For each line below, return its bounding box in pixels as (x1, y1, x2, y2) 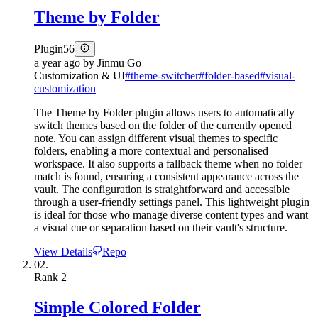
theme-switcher (131, 69, 199, 82)
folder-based (204, 69, 260, 82)
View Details (34, 245, 92, 258)
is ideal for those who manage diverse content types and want (34, 208, 308, 221)
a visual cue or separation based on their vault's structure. (34, 221, 287, 234)
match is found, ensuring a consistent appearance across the (34, 170, 299, 182)
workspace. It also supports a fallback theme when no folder (34, 157, 302, 170)
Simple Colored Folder (34, 297, 201, 317)
